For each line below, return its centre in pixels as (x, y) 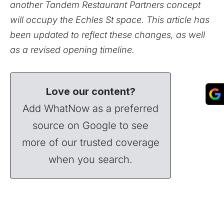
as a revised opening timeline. (72, 50)
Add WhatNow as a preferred (91, 108)
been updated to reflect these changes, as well (107, 35)
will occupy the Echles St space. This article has (110, 20)
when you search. (91, 159)
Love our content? (90, 91)
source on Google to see (91, 125)
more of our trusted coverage (90, 142)
